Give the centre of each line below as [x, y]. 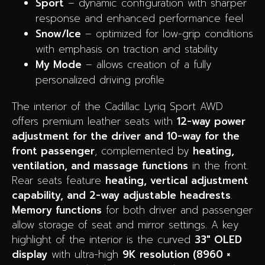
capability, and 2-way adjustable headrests [121, 195]
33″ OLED [218, 239]
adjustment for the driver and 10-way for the [126, 136]
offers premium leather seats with [94, 121]
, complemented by [144, 151]
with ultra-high [85, 254]
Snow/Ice [58, 33]
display [30, 254]
